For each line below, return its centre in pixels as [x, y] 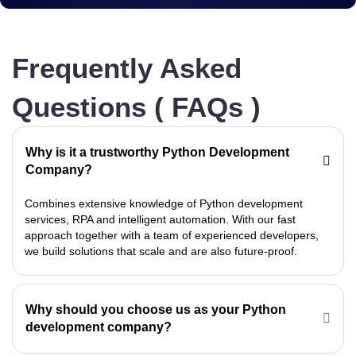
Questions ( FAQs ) [136, 107]
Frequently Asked [127, 68]
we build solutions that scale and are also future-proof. [161, 252]
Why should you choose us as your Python [156, 310]
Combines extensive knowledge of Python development [164, 204]
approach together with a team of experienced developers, [172, 236]
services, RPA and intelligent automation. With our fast [160, 220]
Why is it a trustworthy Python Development [157, 153]
